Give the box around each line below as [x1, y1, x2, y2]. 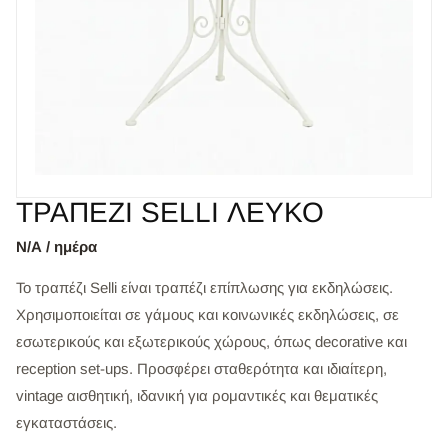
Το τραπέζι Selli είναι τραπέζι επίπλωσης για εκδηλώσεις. [16, 279, 393, 297]
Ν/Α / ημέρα [16, 238, 97, 256]
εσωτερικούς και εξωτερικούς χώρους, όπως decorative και [16, 333, 407, 351]
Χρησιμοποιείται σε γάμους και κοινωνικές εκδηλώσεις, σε [16, 306, 399, 324]
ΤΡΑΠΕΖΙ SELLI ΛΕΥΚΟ [16, 197, 324, 229]
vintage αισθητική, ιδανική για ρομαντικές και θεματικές [16, 387, 378, 405]
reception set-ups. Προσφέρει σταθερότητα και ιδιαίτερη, [16, 360, 387, 378]
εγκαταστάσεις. [16, 414, 117, 432]
